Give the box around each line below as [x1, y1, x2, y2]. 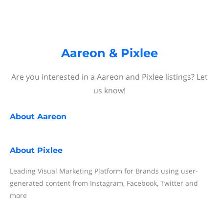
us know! [93, 85, 126, 96]
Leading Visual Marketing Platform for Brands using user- [10, 166, 198, 175]
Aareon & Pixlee [61, 46, 158, 60]
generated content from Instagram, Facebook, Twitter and [10, 178, 198, 188]
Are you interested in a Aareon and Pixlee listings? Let [11, 71, 208, 82]
